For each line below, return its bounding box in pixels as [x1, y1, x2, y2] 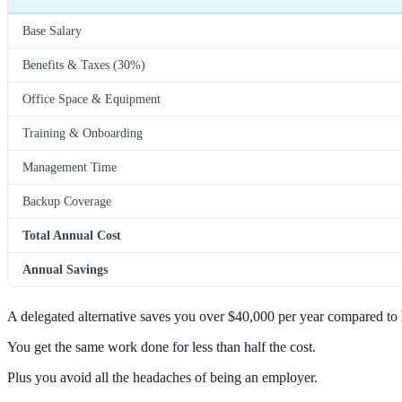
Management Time [22, 160, 117, 175]
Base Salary [22, 23, 82, 39]
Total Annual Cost [22, 228, 121, 243]
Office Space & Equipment [22, 92, 161, 107]
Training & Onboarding [22, 126, 143, 141]
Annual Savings [22, 262, 108, 277]
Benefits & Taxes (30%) [22, 57, 145, 73]
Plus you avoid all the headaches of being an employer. [7, 370, 318, 386]
